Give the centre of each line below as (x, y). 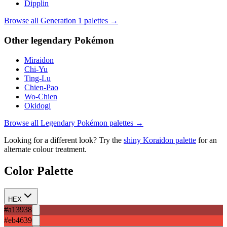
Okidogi (37, 105)
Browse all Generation (41, 21)
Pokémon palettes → (109, 123)
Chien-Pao (41, 87)
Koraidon (158, 140)
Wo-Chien (41, 96)
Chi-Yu (36, 69)
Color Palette (39, 171)
